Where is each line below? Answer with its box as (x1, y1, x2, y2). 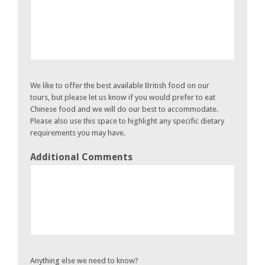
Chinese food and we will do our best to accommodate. (30, 104, 218, 114)
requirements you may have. (30, 128, 125, 137)
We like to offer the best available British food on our (30, 80, 209, 90)
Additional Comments (30, 151, 132, 163)
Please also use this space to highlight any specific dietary (30, 116, 224, 125)
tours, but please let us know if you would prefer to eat (30, 92, 215, 102)
